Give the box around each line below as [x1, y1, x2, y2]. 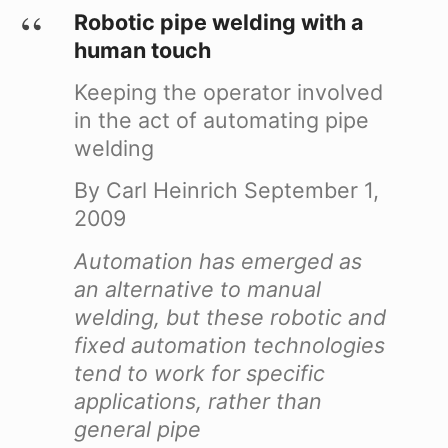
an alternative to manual [73, 275, 321, 302]
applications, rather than [73, 387, 322, 414]
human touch [73, 36, 211, 63]
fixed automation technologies [73, 331, 385, 358]
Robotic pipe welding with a [73, 8, 364, 35]
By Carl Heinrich [73, 177, 238, 204]
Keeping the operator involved [73, 79, 383, 106]
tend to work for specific [73, 359, 325, 386]
